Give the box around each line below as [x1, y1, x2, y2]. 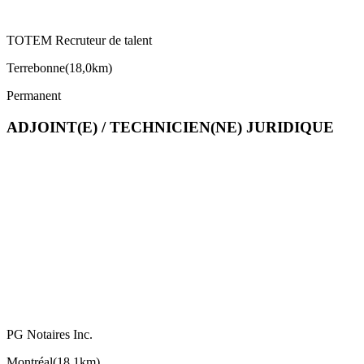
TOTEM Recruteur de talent [6, 33, 152, 48]
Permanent [6, 89, 61, 103]
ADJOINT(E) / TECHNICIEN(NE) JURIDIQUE [6, 119, 334, 136]
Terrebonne [6, 61, 65, 76]
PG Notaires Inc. [6, 327, 93, 341]
